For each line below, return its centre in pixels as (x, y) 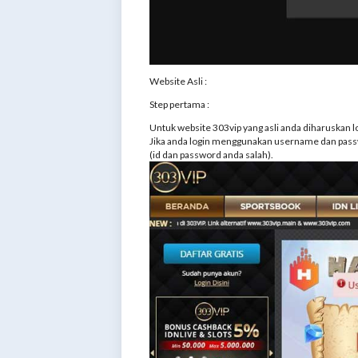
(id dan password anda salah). (211, 155)
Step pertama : (179, 105)
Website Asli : (178, 82)
